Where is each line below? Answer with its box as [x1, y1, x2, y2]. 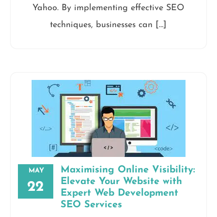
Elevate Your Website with [60, 177, 182, 187]
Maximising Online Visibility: [60, 165, 195, 175]
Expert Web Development [60, 188, 178, 199]
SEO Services [60, 200, 122, 210]
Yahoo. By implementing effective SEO [32, 3, 185, 13]
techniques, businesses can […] [50, 20, 167, 30]
